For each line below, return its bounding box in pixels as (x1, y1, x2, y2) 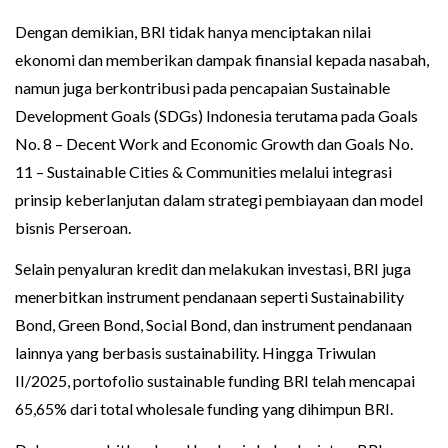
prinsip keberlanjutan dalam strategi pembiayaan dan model (15, 190, 423, 210)
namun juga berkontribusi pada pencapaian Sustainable (15, 78, 390, 98)
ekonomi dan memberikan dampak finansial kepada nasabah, (15, 50, 429, 70)
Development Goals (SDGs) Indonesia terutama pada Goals (15, 106, 418, 126)
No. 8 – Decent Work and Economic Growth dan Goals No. (15, 134, 413, 154)
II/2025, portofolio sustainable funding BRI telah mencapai (15, 371, 415, 391)
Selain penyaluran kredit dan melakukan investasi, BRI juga (15, 259, 411, 279)
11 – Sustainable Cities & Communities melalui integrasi (15, 162, 392, 182)
